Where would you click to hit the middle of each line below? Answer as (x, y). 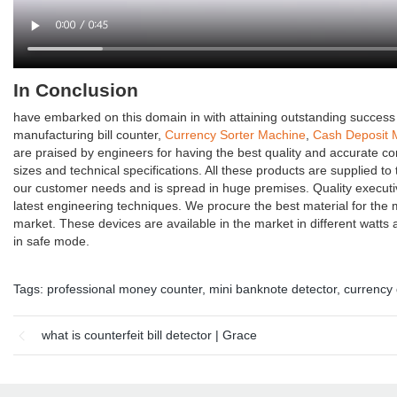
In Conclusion (76, 90)
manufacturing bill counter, (89, 135)
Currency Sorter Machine (235, 135)
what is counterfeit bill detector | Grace (149, 335)
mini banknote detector (273, 289)
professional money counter (125, 289)
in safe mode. (51, 241)
